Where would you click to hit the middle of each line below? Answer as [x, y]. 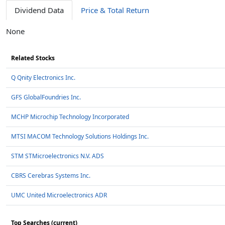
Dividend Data [39, 10]
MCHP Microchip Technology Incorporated [70, 117]
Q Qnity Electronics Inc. [43, 78]
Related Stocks [33, 58]
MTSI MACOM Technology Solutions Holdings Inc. [80, 136]
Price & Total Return [115, 10]
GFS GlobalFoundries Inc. [46, 97]
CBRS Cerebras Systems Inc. [51, 176]
